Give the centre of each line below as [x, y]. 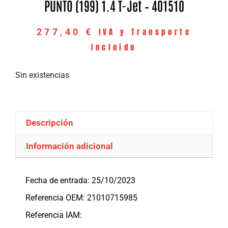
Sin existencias [42, 75]
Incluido [114, 47]
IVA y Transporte [145, 32]
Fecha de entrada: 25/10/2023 [80, 181]
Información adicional [70, 146]
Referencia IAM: [54, 215]
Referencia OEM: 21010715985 [81, 198]
